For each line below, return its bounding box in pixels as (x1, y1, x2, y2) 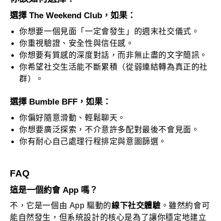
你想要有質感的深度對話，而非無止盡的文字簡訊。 (19, 50, 208, 59)
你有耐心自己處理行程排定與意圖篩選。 (19, 137, 167, 146)
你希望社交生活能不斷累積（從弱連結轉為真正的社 (19, 62, 208, 71)
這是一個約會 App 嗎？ (10, 185, 98, 195)
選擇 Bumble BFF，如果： (10, 97, 111, 107)
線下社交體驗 (111, 201, 161, 210)
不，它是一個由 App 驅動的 (10, 201, 111, 210)
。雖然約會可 (160, 201, 210, 210)
